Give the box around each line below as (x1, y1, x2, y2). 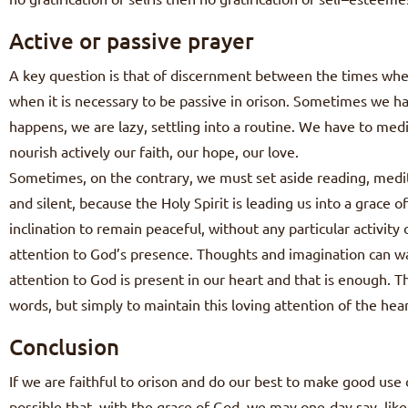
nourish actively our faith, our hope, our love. (9, 142, 299, 161)
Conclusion (9, 332, 119, 362)
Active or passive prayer (9, 26, 254, 56)
